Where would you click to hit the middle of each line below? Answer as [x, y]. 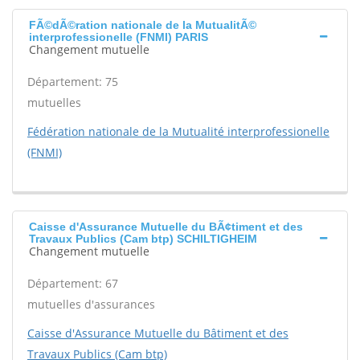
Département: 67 [73, 283]
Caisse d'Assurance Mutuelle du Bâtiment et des [158, 333]
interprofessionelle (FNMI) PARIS [119, 37]
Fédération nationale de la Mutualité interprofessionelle [178, 131]
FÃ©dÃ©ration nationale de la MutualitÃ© [143, 25]
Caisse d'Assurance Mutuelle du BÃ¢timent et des [166, 227]
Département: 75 [73, 82]
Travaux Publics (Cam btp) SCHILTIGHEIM [143, 239]
